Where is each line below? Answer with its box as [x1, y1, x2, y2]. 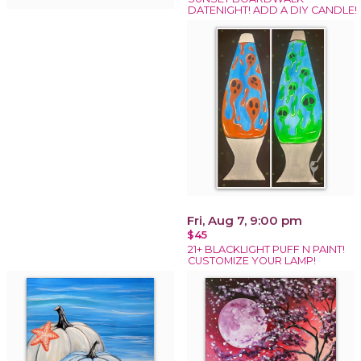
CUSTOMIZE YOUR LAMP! [188, 254, 316, 267]
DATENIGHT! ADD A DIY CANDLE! [188, 3, 357, 16]
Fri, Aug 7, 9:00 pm [187, 212, 302, 228]
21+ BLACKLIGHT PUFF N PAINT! [188, 243, 345, 255]
